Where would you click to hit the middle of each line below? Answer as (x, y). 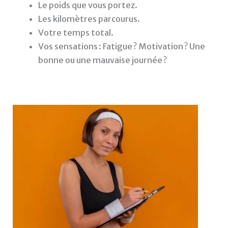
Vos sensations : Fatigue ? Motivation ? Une (121, 47)
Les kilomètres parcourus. (89, 19)
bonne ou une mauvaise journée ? (102, 60)
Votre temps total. (76, 33)
